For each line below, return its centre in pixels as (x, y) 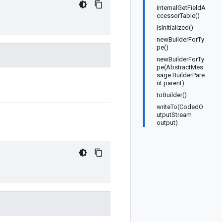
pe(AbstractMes (180, 67)
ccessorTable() (178, 16)
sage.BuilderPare (181, 75)
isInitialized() (175, 28)
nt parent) (170, 83)
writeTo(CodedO (180, 107)
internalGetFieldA (181, 8)
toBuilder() (172, 95)
